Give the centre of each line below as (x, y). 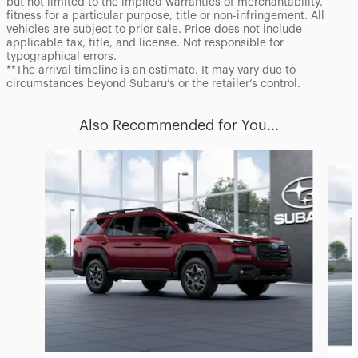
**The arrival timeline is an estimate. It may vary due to (151, 71)
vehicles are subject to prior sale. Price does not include (154, 30)
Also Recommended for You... (179, 126)
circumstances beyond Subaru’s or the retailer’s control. (153, 84)
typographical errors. (62, 57)
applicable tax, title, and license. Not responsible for (145, 44)
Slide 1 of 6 (38, 159)
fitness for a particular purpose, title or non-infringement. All (165, 16)
